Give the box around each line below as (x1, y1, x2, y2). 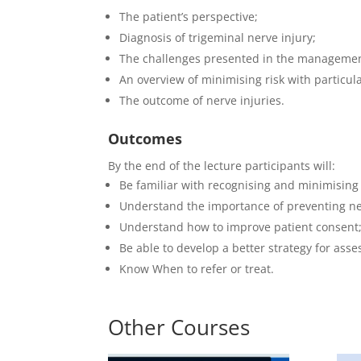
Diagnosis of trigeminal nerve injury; (119, 30, 317, 45)
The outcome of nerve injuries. (119, 93, 285, 108)
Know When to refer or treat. (119, 261, 275, 276)
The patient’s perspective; (119, 9, 259, 24)
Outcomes (108, 129, 183, 148)
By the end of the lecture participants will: (108, 158, 336, 173)
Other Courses (108, 313, 251, 342)
